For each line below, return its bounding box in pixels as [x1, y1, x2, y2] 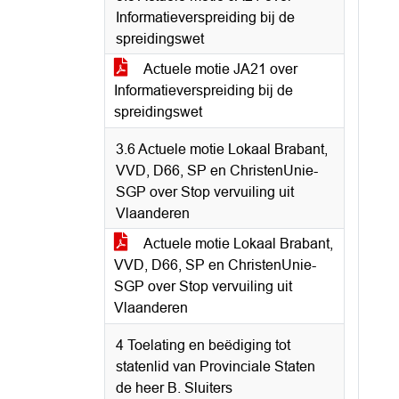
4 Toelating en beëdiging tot [116, 338, 290, 353]
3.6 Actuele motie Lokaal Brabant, [116, 142, 328, 157]
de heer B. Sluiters [116, 380, 232, 395]
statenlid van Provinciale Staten [116, 359, 315, 374]
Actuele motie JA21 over [141, 61, 297, 77]
